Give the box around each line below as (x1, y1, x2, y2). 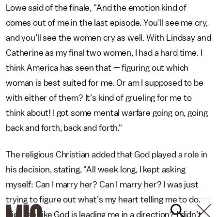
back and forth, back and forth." (6, 124, 122, 132)
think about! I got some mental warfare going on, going (6, 108, 208, 117)
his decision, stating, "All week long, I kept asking (6, 165, 186, 174)
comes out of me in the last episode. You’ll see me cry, (6, 18, 208, 27)
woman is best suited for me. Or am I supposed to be (6, 78, 203, 87)
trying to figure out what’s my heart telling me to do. (6, 195, 201, 204)
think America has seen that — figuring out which (6, 63, 189, 72)
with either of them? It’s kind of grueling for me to (6, 93, 192, 102)
